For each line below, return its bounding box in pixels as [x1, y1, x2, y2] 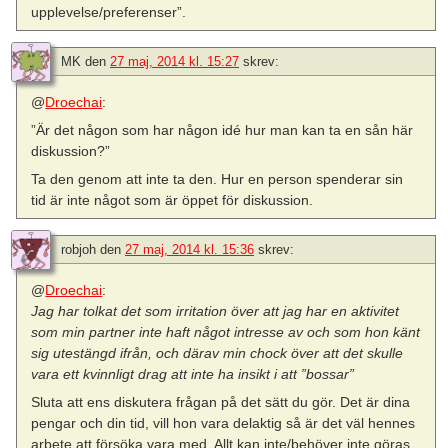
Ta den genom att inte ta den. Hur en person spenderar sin [31, 171, 404, 188]
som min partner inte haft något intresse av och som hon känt [31, 324, 421, 341]
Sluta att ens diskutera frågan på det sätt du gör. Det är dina [31, 394, 411, 411]
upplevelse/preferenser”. [31, 3, 187, 20]
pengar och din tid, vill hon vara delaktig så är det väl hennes [31, 415, 416, 432]
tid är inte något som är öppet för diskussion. [31, 192, 314, 209]
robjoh [61, 242, 96, 258]
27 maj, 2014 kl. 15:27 [110, 53, 239, 69]
